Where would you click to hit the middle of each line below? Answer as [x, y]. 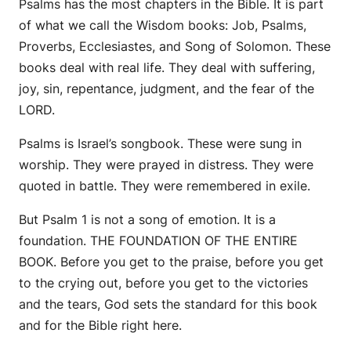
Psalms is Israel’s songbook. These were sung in [160, 143]
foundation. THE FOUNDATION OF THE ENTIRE [158, 240]
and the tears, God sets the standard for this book [168, 304]
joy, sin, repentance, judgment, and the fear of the [166, 88]
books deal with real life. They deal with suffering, [167, 67]
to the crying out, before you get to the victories [163, 282]
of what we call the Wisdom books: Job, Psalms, [163, 25]
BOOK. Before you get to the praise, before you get [171, 261]
